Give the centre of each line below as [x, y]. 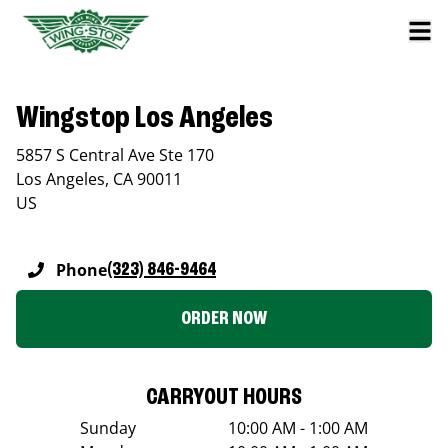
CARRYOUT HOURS [224, 397]
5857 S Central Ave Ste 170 [115, 154]
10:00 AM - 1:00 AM [298, 427]
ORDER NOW [224, 318]
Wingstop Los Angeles [144, 118]
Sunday [108, 427]
